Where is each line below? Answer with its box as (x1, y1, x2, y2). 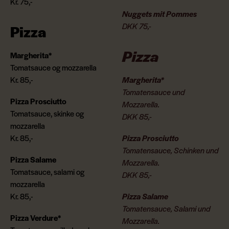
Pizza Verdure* (10, 212, 61, 223)
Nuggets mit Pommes (122, 8, 198, 19)
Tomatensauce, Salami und (122, 202, 211, 214)
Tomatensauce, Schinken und (122, 144, 219, 155)
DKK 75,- (122, 20, 151, 31)
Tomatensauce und (122, 86, 185, 97)
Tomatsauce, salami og (10, 166, 84, 177)
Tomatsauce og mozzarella (10, 61, 97, 73)
